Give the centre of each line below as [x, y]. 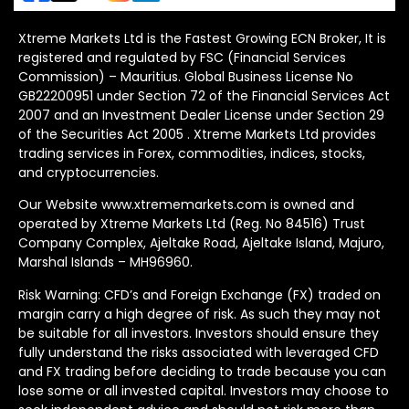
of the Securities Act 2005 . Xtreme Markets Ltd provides [197, 134]
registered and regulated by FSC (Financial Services [182, 57]
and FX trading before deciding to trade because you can [202, 371]
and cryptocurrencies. [89, 172]
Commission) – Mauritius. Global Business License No [186, 76]
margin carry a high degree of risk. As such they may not [199, 314]
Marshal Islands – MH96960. [105, 262]
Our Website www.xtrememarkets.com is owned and [186, 205]
